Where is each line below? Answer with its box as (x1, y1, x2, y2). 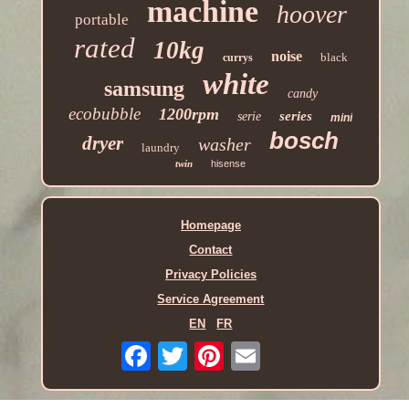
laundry (142, 141, 181, 155)
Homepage (180, 218, 241, 233)
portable (74, 11, 129, 29)
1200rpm (159, 105, 220, 124)
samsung (103, 77, 184, 101)
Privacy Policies (164, 267, 257, 282)
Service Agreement (157, 292, 265, 307)
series (279, 109, 313, 124)
